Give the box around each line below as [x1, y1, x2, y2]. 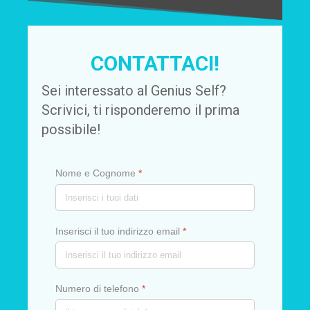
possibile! [42, 121, 100, 138]
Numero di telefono [55, 283, 142, 295]
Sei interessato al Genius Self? [42, 82, 226, 100]
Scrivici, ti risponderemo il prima [42, 102, 239, 119]
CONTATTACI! [91, 51, 219, 76]
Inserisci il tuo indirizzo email [55, 225, 183, 237]
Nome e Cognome [55, 167, 138, 179]
